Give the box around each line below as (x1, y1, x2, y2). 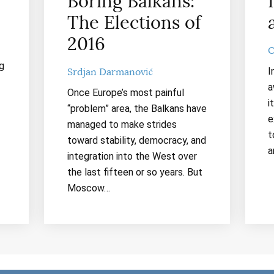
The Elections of (67, 12, 201, 34)
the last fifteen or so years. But (67, 166, 202, 178)
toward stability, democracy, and (67, 134, 206, 146)
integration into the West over (67, 150, 197, 162)
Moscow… (67, 182, 110, 194)
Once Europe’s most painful (67, 86, 184, 98)
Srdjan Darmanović (67, 65, 153, 78)
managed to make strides (67, 118, 177, 130)
